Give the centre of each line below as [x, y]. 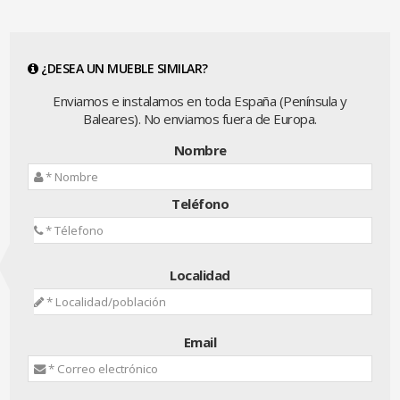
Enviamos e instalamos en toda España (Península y [200, 101]
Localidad [200, 275]
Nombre [200, 150]
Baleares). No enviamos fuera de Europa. [200, 119]
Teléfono [200, 204]
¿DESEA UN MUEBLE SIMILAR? [123, 68]
